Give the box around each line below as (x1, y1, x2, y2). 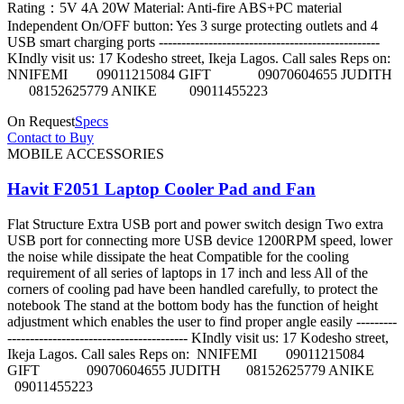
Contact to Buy (7, 130, 94, 146)
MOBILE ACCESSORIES (7, 146, 164, 162)
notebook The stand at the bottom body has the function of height (7, 297, 378, 313)
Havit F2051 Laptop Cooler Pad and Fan (7, 179, 316, 198)
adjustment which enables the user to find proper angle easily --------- (7, 313, 397, 329)
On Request (7, 114, 75, 130)
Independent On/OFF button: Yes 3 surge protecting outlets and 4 (7, 18, 378, 34)
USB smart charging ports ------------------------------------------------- (7, 34, 380, 50)
